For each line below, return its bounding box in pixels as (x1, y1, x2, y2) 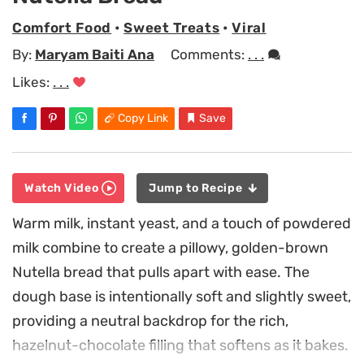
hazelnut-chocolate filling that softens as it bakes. (12, 336, 349, 355)
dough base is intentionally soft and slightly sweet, (12, 288, 351, 306)
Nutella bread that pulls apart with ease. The (12, 263, 310, 282)
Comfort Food (12, 19, 112, 36)
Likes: (12, 73, 53, 90)
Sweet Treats (123, 19, 220, 36)
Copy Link (118, 110, 168, 125)
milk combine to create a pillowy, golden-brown (12, 239, 328, 258)
